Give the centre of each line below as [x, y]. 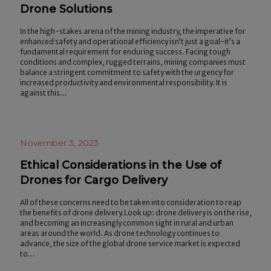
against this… [43, 93]
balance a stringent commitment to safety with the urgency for [127, 72]
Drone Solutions [66, 9]
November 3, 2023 [59, 142]
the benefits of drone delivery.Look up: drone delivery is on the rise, [135, 212]
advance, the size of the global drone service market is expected [130, 243]
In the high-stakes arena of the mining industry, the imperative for [132, 31]
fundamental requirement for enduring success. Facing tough [125, 51]
